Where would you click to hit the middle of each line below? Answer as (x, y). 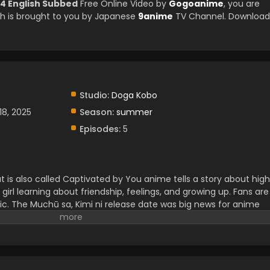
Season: (96, 112)
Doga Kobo (134, 95)
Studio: (94, 95)
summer (134, 112)
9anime (155, 16)
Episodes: (100, 129)
